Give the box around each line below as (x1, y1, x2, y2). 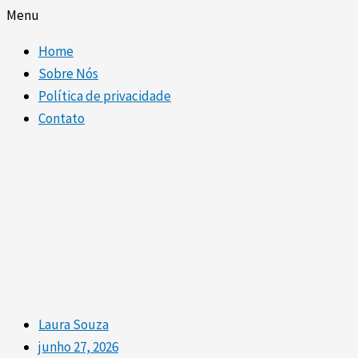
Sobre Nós (38, 64, 98, 82)
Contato (38, 109, 85, 127)
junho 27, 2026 (38, 337, 118, 356)
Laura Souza (38, 315, 109, 333)
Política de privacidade (38, 86, 171, 105)
